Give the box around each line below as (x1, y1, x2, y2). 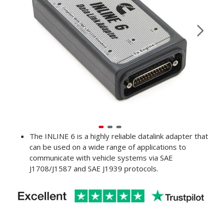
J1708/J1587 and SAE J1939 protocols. (29, 164, 158, 173)
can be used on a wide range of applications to (29, 142, 186, 152)
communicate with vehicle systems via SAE (29, 153, 173, 163)
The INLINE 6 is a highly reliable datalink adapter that (29, 131, 208, 141)
